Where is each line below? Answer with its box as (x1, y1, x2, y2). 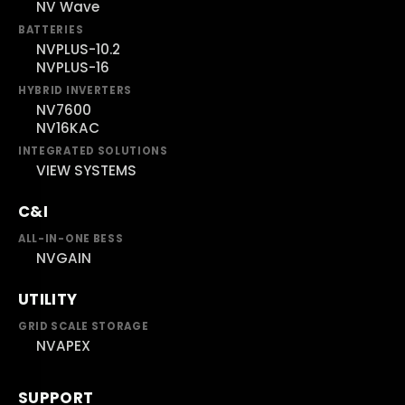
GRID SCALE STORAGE (18, 319, 149, 334)
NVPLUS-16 (36, 58, 109, 78)
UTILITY (18, 288, 78, 311)
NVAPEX (36, 336, 90, 356)
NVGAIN (36, 249, 91, 268)
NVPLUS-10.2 (36, 40, 120, 60)
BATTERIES (18, 23, 84, 38)
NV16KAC (36, 118, 99, 138)
